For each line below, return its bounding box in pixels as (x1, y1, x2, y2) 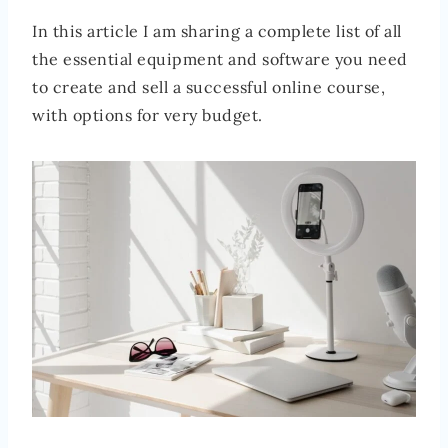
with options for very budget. (32, 105, 263, 126)
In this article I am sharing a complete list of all (32, 21, 402, 42)
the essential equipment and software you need (32, 49, 408, 70)
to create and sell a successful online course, (32, 77, 385, 98)
